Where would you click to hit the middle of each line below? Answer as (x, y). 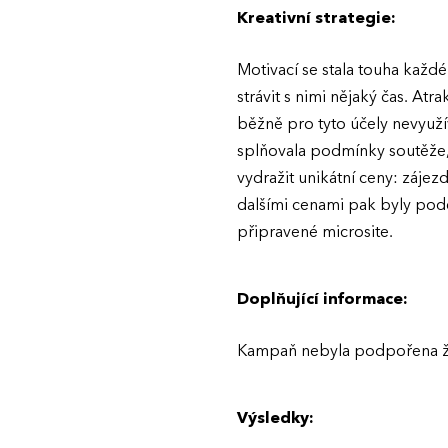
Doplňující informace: (322, 299)
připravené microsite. (315, 232)
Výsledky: (275, 418)
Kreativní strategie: (316, 18)
